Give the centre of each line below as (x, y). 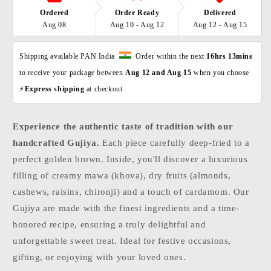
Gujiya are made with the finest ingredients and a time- (126, 208)
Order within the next (169, 56)
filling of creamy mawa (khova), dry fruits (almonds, (122, 175)
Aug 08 (54, 24)
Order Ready (137, 12)
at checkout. (106, 89)
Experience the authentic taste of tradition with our (123, 126)
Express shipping (55, 89)
